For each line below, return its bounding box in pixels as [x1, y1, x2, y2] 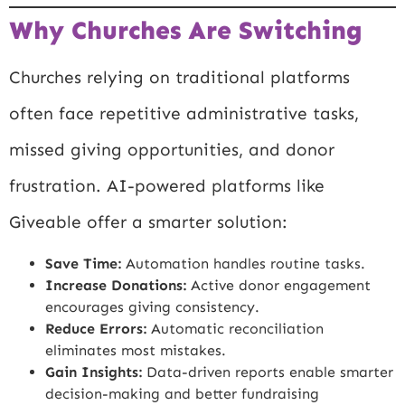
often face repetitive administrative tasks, [9, 102, 359, 124]
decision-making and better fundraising [45, 385, 319, 403]
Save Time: [45, 255, 121, 273]
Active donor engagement [186, 277, 371, 295]
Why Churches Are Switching [9, 14, 363, 45]
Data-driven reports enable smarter [142, 363, 393, 381]
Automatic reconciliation [146, 320, 324, 338]
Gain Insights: [45, 363, 142, 381]
